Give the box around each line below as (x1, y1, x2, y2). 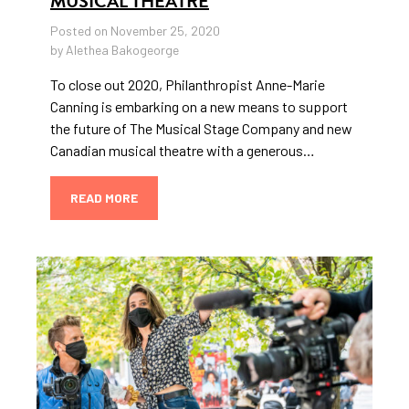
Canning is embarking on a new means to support (50, 98, 348, 116)
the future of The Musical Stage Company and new (50, 120, 352, 138)
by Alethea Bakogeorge (50, 42, 179, 58)
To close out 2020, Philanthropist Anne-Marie (50, 76, 325, 94)
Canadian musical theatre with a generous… (50, 142, 315, 160)
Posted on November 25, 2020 (50, 23, 220, 39)
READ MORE (70, 190, 138, 206)
